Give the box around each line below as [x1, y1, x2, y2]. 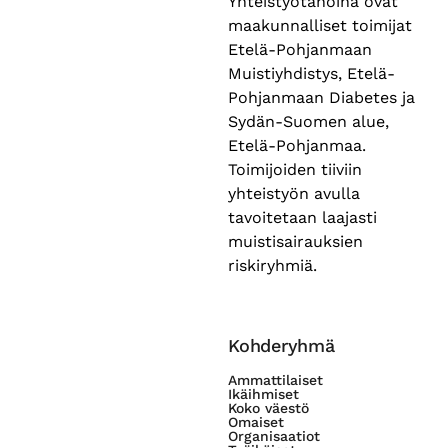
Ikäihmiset [228, 385, 299, 402]
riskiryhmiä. [228, 255, 317, 275]
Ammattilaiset [228, 371, 323, 388]
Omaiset [228, 413, 284, 430]
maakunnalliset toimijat [228, 15, 412, 35]
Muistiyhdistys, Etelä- [228, 63, 395, 83]
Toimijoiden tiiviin [228, 159, 362, 179]
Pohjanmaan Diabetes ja [228, 87, 415, 107]
